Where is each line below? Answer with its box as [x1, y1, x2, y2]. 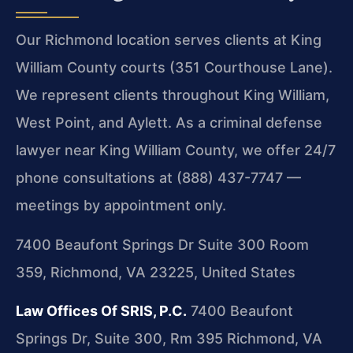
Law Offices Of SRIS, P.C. [16, 302, 187, 319]
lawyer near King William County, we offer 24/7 [16, 142, 336, 159]
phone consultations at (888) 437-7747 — [16, 169, 301, 187]
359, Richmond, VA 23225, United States [16, 263, 295, 281]
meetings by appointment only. [16, 197, 226, 214]
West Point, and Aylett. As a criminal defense [16, 114, 322, 132]
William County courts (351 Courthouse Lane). [16, 59, 333, 76]
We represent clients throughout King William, [16, 87, 329, 104]
